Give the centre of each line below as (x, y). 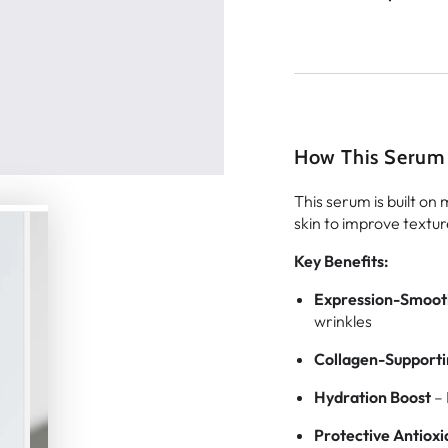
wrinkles (343, 320)
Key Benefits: (341, 260)
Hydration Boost (372, 396)
